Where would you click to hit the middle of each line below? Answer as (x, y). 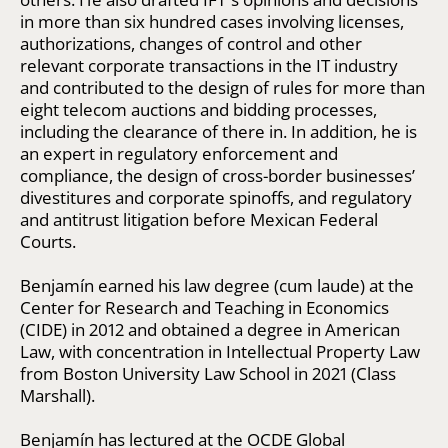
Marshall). (57, 395)
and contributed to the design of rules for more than (222, 87)
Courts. (48, 241)
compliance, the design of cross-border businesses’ (217, 175)
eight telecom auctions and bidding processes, (198, 109)
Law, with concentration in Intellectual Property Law (220, 351)
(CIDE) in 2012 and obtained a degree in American (210, 329)
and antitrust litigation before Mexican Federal (199, 219)
